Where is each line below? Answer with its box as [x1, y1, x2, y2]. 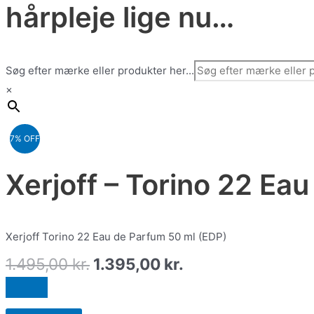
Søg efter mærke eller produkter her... [6, 64, 194, 78]
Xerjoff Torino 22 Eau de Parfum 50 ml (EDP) [6, 229, 226, 243]
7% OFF [10, 133, 40, 144]
